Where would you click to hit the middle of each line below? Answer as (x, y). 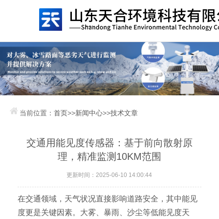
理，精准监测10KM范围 (109, 157)
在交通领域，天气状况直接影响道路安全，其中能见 (108, 199)
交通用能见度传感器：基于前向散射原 (109, 143)
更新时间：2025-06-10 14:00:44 (109, 175)
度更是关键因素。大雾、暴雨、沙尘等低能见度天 (104, 213)
